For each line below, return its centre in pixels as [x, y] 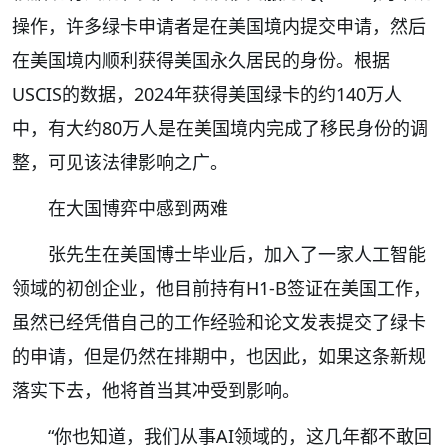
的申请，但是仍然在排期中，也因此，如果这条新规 [219, 355]
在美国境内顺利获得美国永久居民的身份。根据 [201, 59]
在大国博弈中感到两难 [138, 207]
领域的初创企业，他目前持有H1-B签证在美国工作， [221, 287]
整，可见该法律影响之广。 [120, 161]
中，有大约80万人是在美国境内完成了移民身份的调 [220, 127]
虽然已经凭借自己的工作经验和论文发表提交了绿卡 [219, 321]
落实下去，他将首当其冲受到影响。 [156, 389]
